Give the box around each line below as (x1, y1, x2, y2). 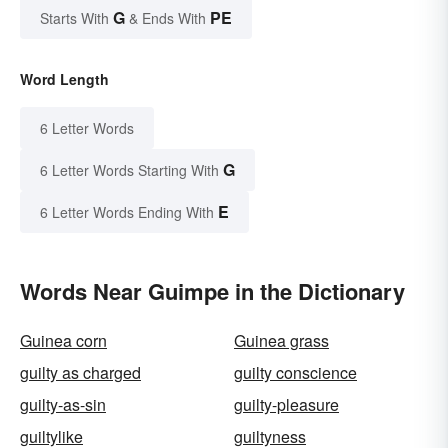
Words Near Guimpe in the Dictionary (20, 275, 405, 308)
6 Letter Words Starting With (40, 160, 219, 181)
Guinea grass (234, 329, 329, 353)
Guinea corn (20, 329, 107, 353)
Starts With (40, 8, 113, 29)
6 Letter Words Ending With (40, 202, 214, 223)
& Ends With (125, 8, 210, 29)
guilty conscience (234, 361, 357, 385)
